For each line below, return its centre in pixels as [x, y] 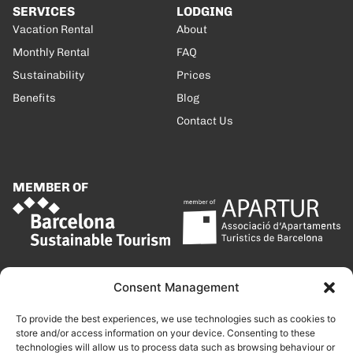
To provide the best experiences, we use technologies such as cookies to [176, 319]
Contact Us [205, 121]
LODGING [204, 11]
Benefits [34, 98]
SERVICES [44, 11]
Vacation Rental [53, 29]
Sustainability [48, 75]
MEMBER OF [50, 188]
